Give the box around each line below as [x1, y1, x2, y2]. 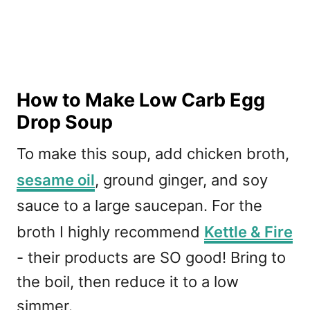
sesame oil [17, 170, 95, 189]
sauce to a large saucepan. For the [17, 196, 262, 215]
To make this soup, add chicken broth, [17, 144, 289, 163]
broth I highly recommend [17, 222, 204, 241]
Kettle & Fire [204, 222, 293, 241]
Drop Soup [17, 110, 113, 134]
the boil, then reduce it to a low [17, 272, 239, 291]
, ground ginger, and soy [95, 170, 268, 189]
